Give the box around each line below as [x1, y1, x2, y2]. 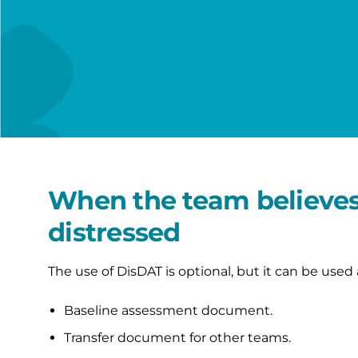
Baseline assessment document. [64, 302, 272, 318]
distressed [48, 217, 181, 248]
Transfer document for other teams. [64, 329, 291, 345]
